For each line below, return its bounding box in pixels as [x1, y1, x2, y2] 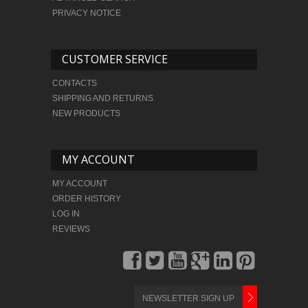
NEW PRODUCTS [52, 109, 120, 119]
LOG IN [52, 209, 80, 219]
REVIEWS [52, 224, 90, 234]
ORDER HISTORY [52, 194, 121, 204]
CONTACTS [52, 78, 97, 89]
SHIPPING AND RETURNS [52, 93, 153, 104]
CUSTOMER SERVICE [62, 52, 168, 67]
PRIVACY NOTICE [52, 8, 121, 19]
